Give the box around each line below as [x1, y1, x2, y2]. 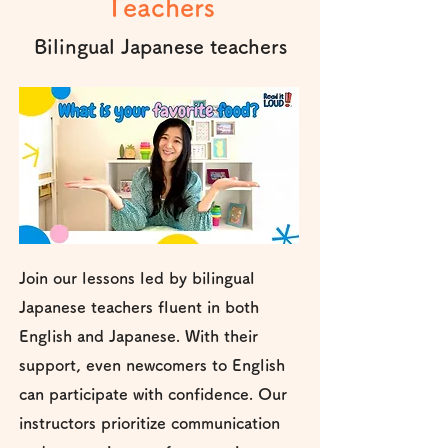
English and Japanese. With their [19, 328, 258, 344]
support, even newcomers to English [19, 357, 285, 373]
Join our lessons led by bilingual [19, 270, 255, 286]
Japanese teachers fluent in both [19, 299, 259, 315]
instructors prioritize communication [19, 415, 280, 431]
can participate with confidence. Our [19, 386, 287, 402]
